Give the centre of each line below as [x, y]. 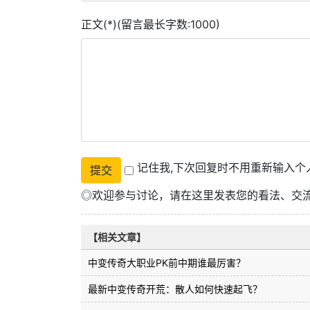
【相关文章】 [117, 237]
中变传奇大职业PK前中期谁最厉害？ [167, 263]
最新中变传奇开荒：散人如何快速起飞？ [175, 289]
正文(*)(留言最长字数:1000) [151, 25]
